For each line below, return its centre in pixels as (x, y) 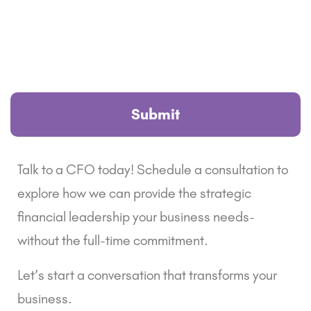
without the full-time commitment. (113, 240)
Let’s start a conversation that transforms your (147, 275)
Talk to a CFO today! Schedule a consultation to (153, 169)
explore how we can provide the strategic (134, 193)
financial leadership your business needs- (136, 216)
